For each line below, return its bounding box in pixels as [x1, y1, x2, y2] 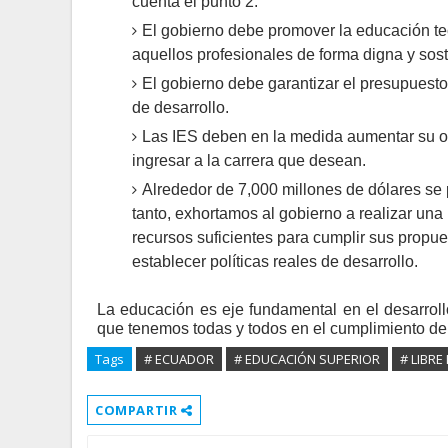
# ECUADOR [144, 350, 214, 368]
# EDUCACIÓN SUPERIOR [234, 350, 380, 368]
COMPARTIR [95, 401, 181, 419]
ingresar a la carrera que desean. [132, 152, 366, 169]
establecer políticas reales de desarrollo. [132, 253, 418, 270]
